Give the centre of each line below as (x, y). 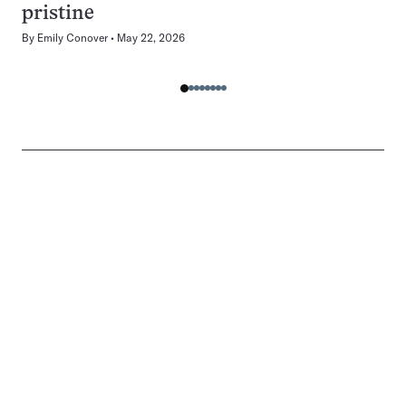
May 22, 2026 (151, 38)
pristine (58, 14)
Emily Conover (72, 38)
